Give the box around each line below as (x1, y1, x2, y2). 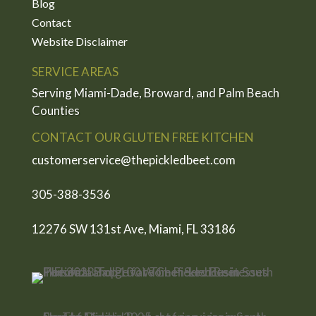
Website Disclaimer (31, 34, 128, 48)
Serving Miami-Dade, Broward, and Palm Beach (31, 85, 279, 100)
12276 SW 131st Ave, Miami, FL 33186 (31, 221, 236, 236)
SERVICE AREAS (31, 63, 119, 79)
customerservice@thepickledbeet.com (31, 152, 238, 167)
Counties (31, 102, 80, 118)
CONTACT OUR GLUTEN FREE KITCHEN (31, 129, 254, 145)
